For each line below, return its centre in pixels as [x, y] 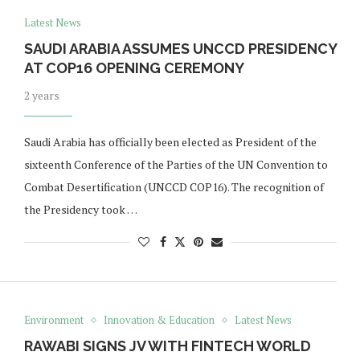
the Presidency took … [80, 210]
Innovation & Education [159, 320]
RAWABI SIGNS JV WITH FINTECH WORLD [167, 346]
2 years [41, 96]
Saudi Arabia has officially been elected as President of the [170, 142]
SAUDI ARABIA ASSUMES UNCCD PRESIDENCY [180, 49]
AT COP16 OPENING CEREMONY [134, 68]
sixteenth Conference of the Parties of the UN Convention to [176, 165]
